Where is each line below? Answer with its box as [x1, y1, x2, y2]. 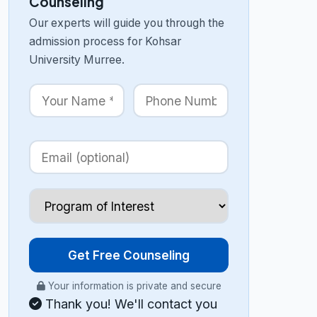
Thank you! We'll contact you [42, 296, 217, 311]
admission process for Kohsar [29, 35, 181, 48]
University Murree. [29, 53, 125, 67]
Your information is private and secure [45, 280, 221, 292]
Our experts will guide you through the [29, 16, 224, 30]
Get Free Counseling [68, 248, 190, 263]
